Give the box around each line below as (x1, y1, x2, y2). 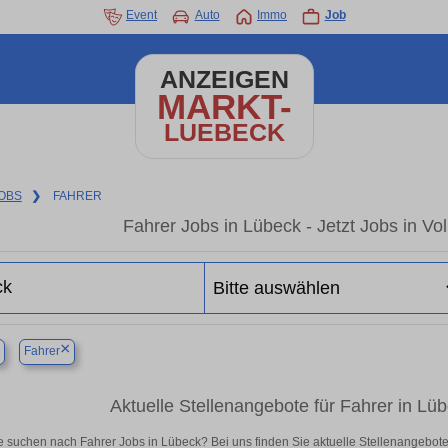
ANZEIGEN (159, 66, 289, 93)
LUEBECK (163, 119, 285, 146)
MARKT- (156, 87, 292, 126)
